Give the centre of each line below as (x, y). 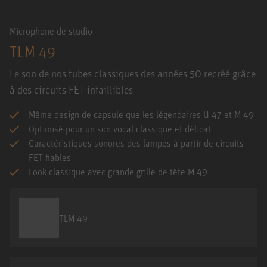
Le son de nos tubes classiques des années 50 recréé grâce (133, 73)
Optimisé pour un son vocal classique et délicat (120, 129)
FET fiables (50, 157)
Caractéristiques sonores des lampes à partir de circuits (136, 143)
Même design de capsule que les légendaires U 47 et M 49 (141, 114)
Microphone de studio (51, 31)
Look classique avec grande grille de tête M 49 (118, 172)
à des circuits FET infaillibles (71, 89)
